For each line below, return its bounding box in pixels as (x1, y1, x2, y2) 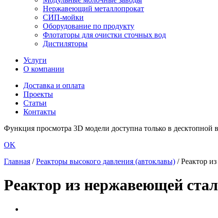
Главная (4, 157, 30, 165)
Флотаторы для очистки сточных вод (43, 31, 166, 39)
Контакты (23, 108, 56, 116)
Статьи (23, 99, 47, 107)
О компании (23, 65, 64, 73)
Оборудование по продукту (43, 22, 134, 30)
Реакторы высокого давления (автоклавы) (36, 157, 175, 165)
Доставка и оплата (23, 81, 85, 90)
